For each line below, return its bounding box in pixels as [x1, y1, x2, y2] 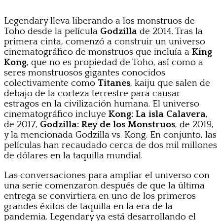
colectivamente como [4, 77, 98, 88]
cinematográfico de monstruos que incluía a [4, 46, 192, 57]
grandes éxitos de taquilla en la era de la [4, 201, 173, 212]
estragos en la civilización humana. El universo [4, 98, 199, 109]
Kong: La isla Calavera [109, 109, 206, 119]
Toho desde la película [4, 26, 100, 37]
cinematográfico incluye [4, 109, 109, 119]
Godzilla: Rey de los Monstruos [40, 119, 175, 130]
